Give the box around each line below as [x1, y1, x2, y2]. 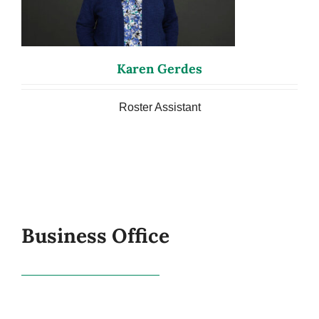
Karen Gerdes [117, 60, 202, 77]
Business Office [21, 223, 169, 249]
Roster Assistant [118, 100, 201, 113]
